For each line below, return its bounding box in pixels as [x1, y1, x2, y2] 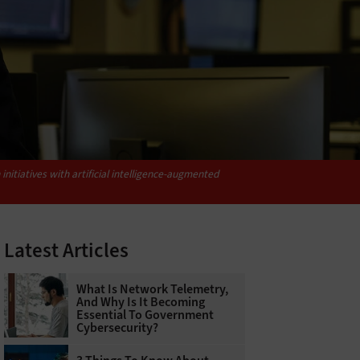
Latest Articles [3, 237, 129, 264]
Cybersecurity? [76, 319, 158, 337]
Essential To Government [76, 306, 214, 324]
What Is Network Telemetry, [76, 280, 228, 298]
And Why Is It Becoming [76, 293, 205, 311]
